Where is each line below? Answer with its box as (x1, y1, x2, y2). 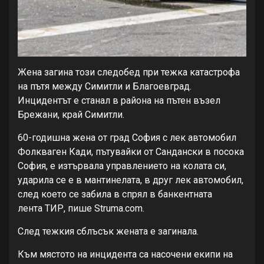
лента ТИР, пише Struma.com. (18, 202, 144, 214)
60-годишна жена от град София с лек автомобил (18, 131, 236, 143)
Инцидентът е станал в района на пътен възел (18, 94, 220, 106)
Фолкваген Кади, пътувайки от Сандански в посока (18, 146, 244, 157)
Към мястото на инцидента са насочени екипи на (18, 248, 233, 260)
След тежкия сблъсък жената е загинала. (18, 225, 199, 237)
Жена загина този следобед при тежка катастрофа (18, 66, 240, 78)
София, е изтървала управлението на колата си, (18, 160, 226, 171)
